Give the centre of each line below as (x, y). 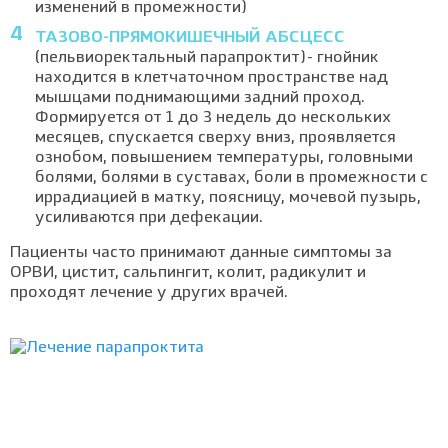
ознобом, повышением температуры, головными (224, 158)
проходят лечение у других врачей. (149, 293)
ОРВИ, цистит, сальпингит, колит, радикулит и (188, 273)
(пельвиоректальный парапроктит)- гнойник (207, 58)
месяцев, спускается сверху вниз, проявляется (215, 138)
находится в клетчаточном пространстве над (211, 78)
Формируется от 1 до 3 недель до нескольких (213, 118)
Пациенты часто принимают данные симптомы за (201, 253)
